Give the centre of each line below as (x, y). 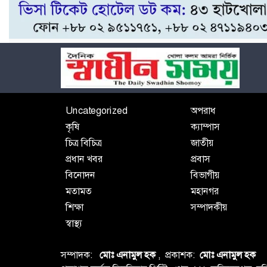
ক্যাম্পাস (205, 126)
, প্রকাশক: (179, 254)
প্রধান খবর (84, 159)
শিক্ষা (74, 207)
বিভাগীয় (205, 175)
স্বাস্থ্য (74, 223)
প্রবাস (200, 159)
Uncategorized (97, 110)
